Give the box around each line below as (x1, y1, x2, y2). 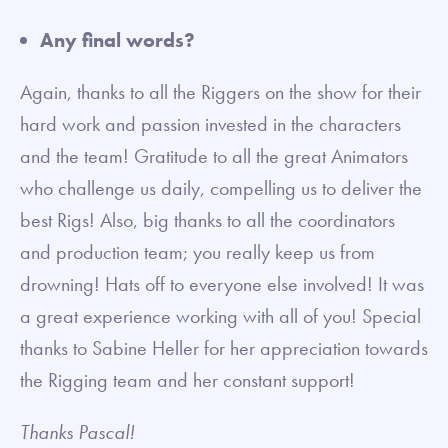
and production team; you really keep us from (20, 239, 375, 266)
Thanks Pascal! (20, 419, 135, 446)
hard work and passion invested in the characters (20, 111, 401, 138)
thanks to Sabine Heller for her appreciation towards (20, 335, 428, 362)
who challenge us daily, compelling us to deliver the (20, 175, 422, 202)
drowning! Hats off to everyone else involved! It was (20, 271, 424, 298)
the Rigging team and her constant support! (20, 367, 360, 394)
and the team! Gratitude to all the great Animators (20, 143, 408, 170)
